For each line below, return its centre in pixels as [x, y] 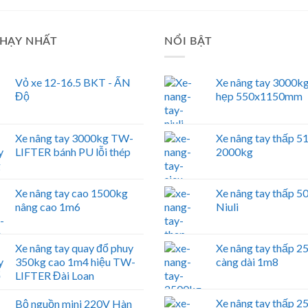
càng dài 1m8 [247, 262]
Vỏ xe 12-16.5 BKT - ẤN [73, 82]
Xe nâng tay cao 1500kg [71, 193]
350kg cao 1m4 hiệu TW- [75, 262]
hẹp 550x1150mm [259, 96]
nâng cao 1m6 [47, 207]
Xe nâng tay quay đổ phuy [74, 248]
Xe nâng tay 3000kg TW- [74, 138]
